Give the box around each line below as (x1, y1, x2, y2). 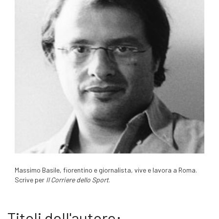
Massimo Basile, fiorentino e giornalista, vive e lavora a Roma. (15, 165, 197, 174)
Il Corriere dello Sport (46, 175, 109, 184)
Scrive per (15, 175, 46, 184)
